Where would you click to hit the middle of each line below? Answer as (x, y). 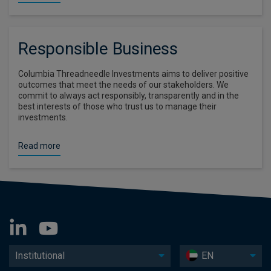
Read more (39, 145)
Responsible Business (98, 48)
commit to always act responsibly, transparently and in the (129, 95)
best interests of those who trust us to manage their (117, 106)
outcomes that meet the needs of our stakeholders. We (123, 84)
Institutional (40, 255)
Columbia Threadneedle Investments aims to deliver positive (133, 73)
